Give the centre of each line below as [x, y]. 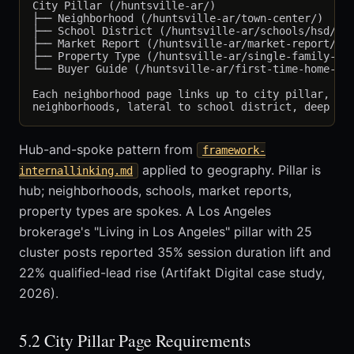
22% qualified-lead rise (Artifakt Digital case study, [172, 273]
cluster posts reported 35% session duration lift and [175, 252]
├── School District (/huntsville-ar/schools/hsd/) [187, 31]
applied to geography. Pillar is [230, 170]
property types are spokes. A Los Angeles [145, 211]
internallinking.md [76, 171]
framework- [234, 151]
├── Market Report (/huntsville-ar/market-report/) [187, 44]
